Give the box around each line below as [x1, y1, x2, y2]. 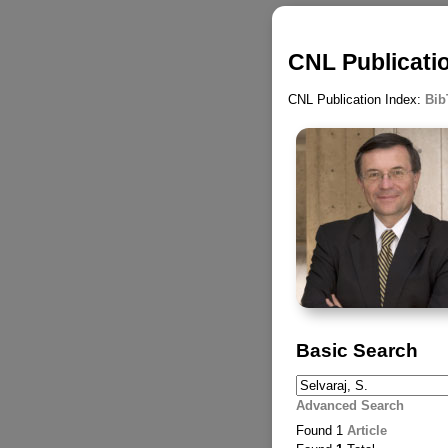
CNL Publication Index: [287, 92, 425, 108]
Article [346, 423, 387, 439]
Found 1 [295, 423, 347, 439]
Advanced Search [295, 397, 404, 413]
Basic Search [295, 340, 418, 362]
